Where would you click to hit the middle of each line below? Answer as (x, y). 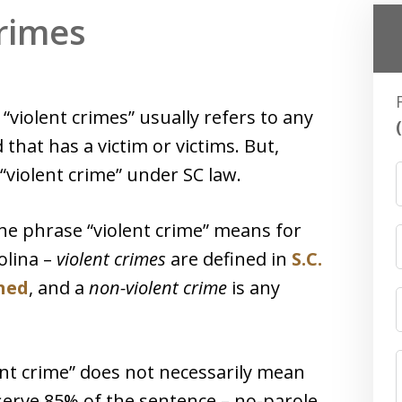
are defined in (229, 259)
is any (253, 288)
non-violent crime (158, 288)
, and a (59, 288)
